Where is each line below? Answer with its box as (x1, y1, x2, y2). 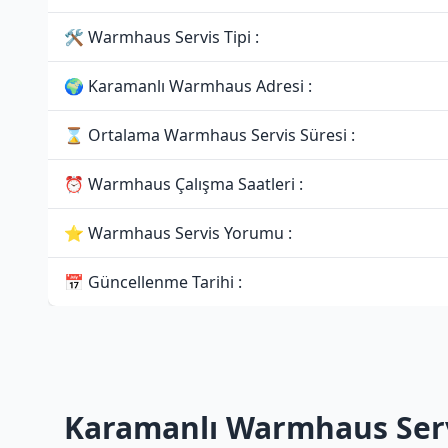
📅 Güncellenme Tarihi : (64, 271, 242, 293)
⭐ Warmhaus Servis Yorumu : (64, 222, 292, 244)
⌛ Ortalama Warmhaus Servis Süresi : (64, 124, 355, 146)
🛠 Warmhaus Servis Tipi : (64, 26, 259, 48)
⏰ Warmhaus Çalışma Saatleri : (64, 173, 303, 195)
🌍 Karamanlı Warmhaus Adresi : (64, 75, 312, 97)
